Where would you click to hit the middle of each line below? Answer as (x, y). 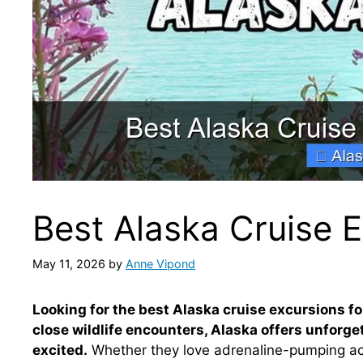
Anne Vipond (160, 263)
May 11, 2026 (69, 263)
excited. (60, 350)
